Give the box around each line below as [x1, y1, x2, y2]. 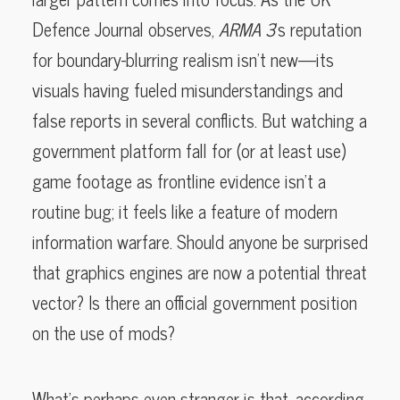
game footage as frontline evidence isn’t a [32, 165, 326, 196]
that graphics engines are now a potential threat [32, 256, 367, 287]
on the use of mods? [32, 317, 175, 347]
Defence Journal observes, [32, 13, 219, 44]
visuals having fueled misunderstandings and [32, 74, 343, 104]
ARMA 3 [219, 13, 275, 44]
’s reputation [275, 13, 362, 44]
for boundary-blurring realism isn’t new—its [32, 44, 334, 74]
